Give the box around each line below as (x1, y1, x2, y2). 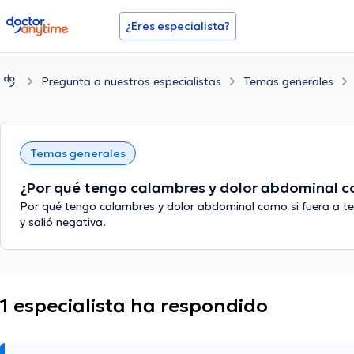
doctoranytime (6, 14, 95, 30)
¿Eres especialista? (126, 19, 230, 33)
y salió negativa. (20, 215, 106, 230)
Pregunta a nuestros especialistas (41, 73, 221, 88)
